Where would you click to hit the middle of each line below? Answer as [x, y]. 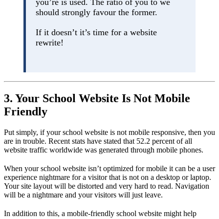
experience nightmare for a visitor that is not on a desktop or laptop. [108, 177]
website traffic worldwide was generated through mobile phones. [104, 150]
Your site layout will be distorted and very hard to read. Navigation [107, 186]
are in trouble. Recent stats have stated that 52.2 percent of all [98, 141]
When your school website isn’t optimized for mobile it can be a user [109, 168]
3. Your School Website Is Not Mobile [97, 98]
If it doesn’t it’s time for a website [96, 32]
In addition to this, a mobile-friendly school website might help [100, 213]
